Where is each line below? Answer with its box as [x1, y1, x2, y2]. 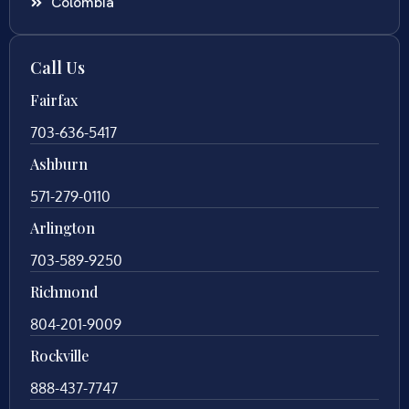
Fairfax [30, 89, 78, 110]
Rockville [30, 345, 89, 365]
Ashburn [30, 153, 88, 173]
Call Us [30, 56, 85, 79]
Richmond [30, 281, 98, 301]
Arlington [30, 217, 95, 237]
